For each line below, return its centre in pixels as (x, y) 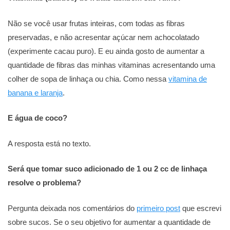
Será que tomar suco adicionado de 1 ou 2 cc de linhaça (107, 169)
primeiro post (158, 208)
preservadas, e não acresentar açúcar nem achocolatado (103, 37)
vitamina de (188, 79)
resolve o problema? (44, 183)
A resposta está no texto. (49, 143)
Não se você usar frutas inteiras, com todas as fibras (96, 23)
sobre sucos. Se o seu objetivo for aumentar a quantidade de (109, 222)
